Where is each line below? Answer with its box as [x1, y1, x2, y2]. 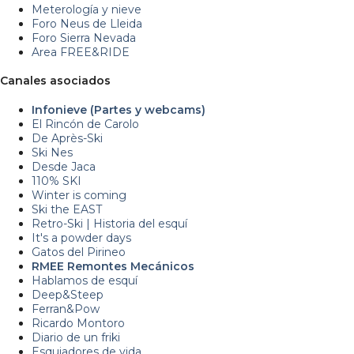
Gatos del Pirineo [32, 244, 126, 259]
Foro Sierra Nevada [32, 30, 136, 45]
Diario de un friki [32, 330, 120, 345]
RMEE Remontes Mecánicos [32, 258, 194, 273]
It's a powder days [32, 230, 131, 245]
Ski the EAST [32, 201, 102, 217]
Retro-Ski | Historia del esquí [32, 216, 187, 231]
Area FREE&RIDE [32, 44, 130, 59]
